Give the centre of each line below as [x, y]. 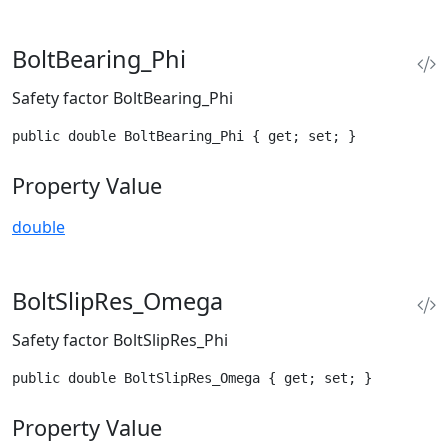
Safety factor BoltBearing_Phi [122, 98]
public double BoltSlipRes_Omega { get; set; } [192, 377]
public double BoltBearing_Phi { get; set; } [184, 136]
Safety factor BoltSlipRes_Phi [120, 339]
